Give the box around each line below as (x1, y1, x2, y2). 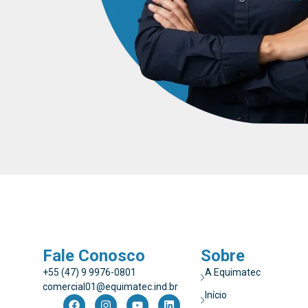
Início (205, 289, 228, 301)
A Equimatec (205, 267, 261, 278)
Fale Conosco (43, 246, 145, 266)
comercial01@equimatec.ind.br (43, 281, 178, 293)
